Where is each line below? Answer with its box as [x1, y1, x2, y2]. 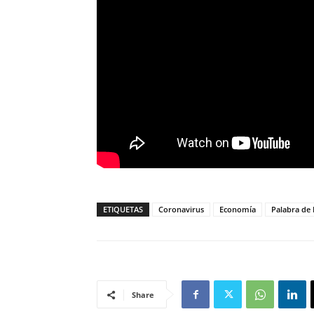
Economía [219, 204, 256, 214]
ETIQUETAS [103, 204, 143, 214]
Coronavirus [158, 204, 204, 214]
